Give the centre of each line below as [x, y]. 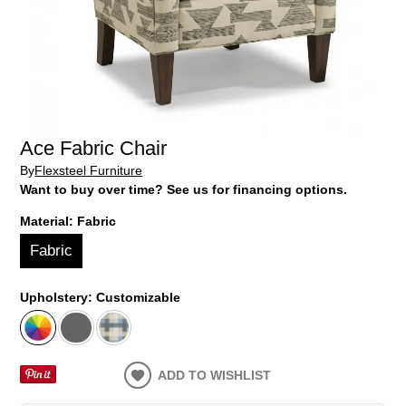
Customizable [139, 297]
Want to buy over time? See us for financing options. [184, 189]
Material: [49, 221]
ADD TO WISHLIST [215, 376]
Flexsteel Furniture [89, 170]
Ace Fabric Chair [94, 149]
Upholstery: [58, 297]
